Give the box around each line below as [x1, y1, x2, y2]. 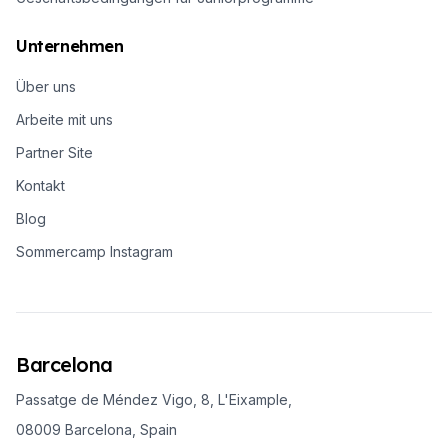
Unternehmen [16, 35, 124, 56]
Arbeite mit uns [16, 110, 113, 128]
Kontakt [16, 176, 65, 194]
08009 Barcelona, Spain [16, 420, 177, 438]
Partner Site [16, 143, 93, 161]
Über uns [16, 77, 76, 95]
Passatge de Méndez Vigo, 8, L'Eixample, [16, 390, 292, 408]
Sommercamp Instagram [16, 242, 173, 260]
